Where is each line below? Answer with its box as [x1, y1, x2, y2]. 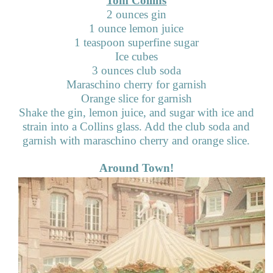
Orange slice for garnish [80, 91, 192, 105]
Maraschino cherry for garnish [66, 77, 207, 91]
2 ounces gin [106, 7, 166, 21]
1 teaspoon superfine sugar [74, 35, 199, 49]
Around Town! [99, 161, 174, 174]
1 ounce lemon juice [89, 21, 184, 35]
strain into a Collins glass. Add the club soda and [23, 119, 250, 133]
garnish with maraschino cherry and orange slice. [23, 133, 250, 147]
